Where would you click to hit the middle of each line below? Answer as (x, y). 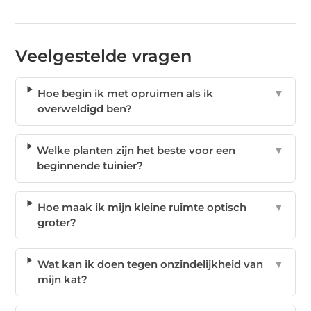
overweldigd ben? (84, 108)
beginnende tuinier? (90, 165)
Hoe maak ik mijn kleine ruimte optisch (142, 207)
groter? (57, 222)
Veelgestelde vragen (104, 56)
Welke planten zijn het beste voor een (136, 150)
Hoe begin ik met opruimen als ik (125, 93)
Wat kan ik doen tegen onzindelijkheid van (150, 264)
